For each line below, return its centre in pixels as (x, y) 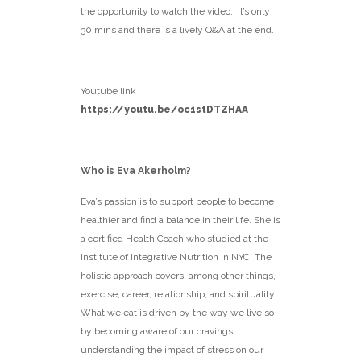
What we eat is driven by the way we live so (177, 312)
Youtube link (108, 91)
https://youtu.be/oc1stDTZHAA (164, 109)
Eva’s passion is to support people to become (177, 201)
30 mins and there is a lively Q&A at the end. (177, 29)
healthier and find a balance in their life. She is (180, 220)
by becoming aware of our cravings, (158, 331)
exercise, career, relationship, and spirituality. (178, 294)
